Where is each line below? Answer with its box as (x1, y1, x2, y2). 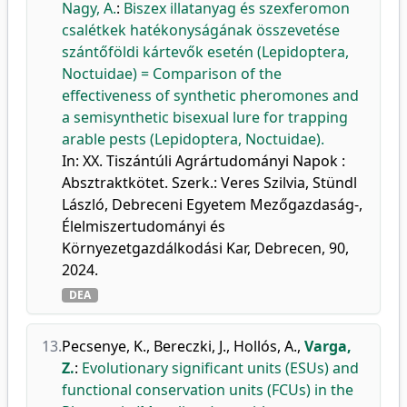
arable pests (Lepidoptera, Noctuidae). (62, 129, 324, 149)
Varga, (304, 336, 352, 356)
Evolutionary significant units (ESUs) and (82, 358, 359, 378)
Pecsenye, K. (62, 336, 146, 356)
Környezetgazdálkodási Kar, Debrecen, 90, (62, 238, 349, 258)
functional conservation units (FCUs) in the (62, 380, 353, 400)
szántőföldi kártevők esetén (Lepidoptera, (62, 42, 349, 62)
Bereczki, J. (154, 336, 226, 356)
